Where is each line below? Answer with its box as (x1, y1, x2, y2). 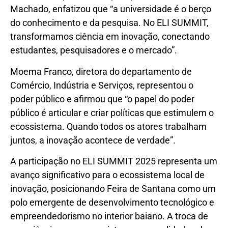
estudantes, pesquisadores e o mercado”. (10, 45, 177, 56)
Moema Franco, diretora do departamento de (10, 66, 192, 77)
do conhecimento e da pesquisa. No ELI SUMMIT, (10, 17, 209, 28)
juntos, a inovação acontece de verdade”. (10, 134, 176, 146)
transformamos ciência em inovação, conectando (10, 31, 210, 42)
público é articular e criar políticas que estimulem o (10, 107, 214, 118)
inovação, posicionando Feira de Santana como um (10, 183, 216, 194)
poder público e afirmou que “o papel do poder (10, 93, 194, 104)
